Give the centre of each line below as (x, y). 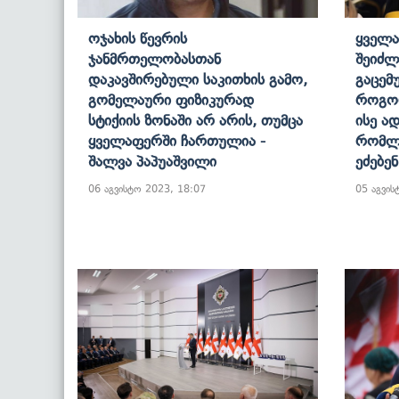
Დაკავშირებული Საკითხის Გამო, (198, 79)
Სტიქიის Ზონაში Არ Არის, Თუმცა (195, 120)
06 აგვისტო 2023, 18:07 (147, 188)
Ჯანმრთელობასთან (155, 58)
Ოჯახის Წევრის (138, 38)
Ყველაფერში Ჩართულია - (177, 140)
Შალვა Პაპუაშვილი (152, 161)
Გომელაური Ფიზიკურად (171, 99)
